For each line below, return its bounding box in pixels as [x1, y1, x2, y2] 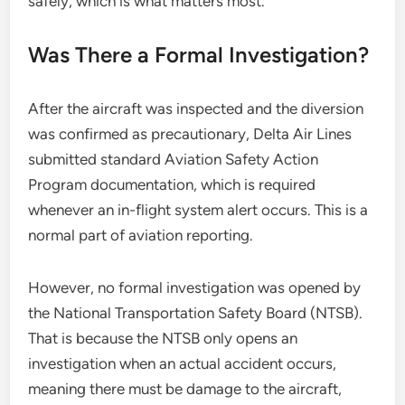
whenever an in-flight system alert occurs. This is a [28, 201, 369, 219]
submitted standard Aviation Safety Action [28, 150, 319, 168]
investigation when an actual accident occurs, [28, 354, 337, 372]
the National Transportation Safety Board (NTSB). [28, 304, 363, 322]
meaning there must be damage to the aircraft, [28, 380, 343, 398]
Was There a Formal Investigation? [28, 42, 370, 68]
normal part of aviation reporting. [28, 226, 254, 244]
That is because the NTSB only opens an [28, 329, 298, 347]
